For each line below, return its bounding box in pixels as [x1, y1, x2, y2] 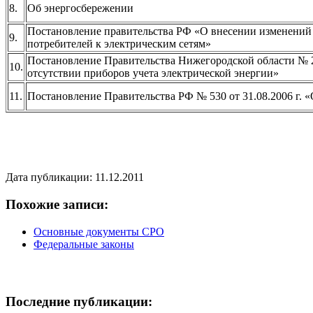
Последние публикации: [6, 294, 152, 310]
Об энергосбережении [27, 2, 133, 15]
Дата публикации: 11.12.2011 [6, 171, 144, 184]
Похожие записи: [6, 196, 108, 212]
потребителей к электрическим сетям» [27, 38, 211, 50]
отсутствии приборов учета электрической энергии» [27, 67, 279, 80]
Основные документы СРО [34, 225, 164, 238]
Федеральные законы [34, 238, 134, 250]
